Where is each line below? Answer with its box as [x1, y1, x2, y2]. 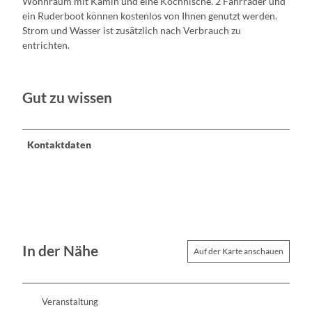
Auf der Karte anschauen [194, 245, 283, 256]
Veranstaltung [42, 295, 98, 307]
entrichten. [22, 39, 70, 52]
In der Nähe [22, 242, 98, 260]
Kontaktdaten [27, 139, 92, 151]
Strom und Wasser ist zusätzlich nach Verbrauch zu [22, 24, 241, 37]
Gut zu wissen [22, 88, 112, 107]
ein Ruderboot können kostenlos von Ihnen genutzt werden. [22, 10, 277, 22]
